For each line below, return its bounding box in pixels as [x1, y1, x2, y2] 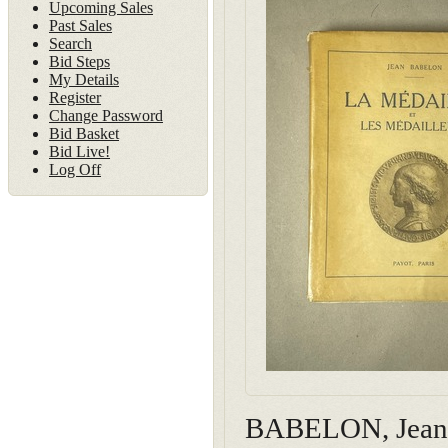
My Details [49, 71, 119, 88]
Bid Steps [49, 53, 110, 70]
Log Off [49, 161, 101, 178]
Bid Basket [49, 125, 119, 142]
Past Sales [49, 17, 112, 34]
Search [49, 35, 92, 52]
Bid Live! [49, 143, 110, 160]
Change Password [49, 107, 163, 124]
